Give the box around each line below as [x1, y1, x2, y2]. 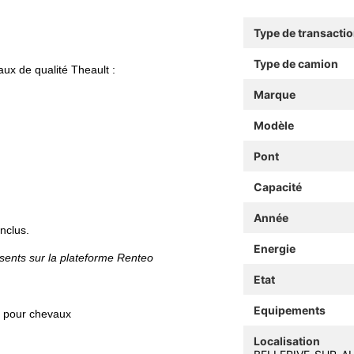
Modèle [253, 118, 294, 132]
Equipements [253, 303, 326, 317]
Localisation [253, 333, 320, 348]
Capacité [253, 179, 302, 194]
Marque [253, 87, 296, 101]
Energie [253, 241, 296, 255]
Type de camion [253, 56, 338, 70]
